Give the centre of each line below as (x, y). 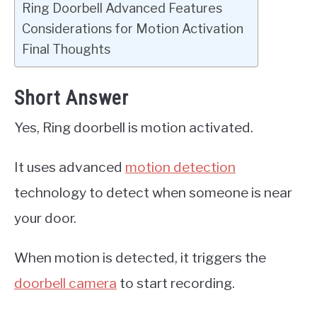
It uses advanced (70, 167)
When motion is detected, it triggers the (140, 258)
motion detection (180, 167)
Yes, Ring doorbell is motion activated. (134, 128)
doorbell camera (65, 283)
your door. (45, 218)
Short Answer (71, 98)
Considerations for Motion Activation (133, 28)
